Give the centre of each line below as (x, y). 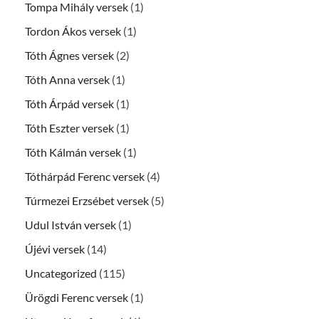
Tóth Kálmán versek (73, 152)
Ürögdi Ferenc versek (77, 297)
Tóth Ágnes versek (69, 55)
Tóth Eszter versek (69, 127)
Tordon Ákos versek (73, 31)
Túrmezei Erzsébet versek (87, 200)
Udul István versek (70, 224)
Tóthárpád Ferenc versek (85, 176)
